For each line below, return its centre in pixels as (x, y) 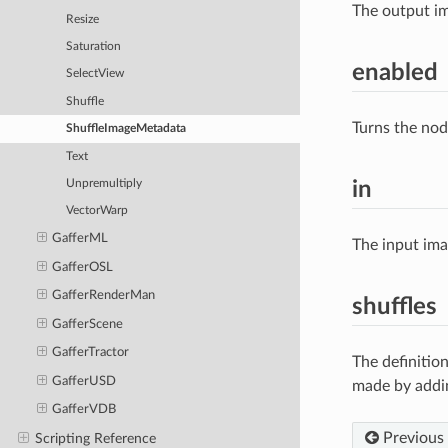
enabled (394, 72)
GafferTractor (91, 353)
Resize (83, 19)
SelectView (95, 74)
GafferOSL (83, 267)
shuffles (394, 306)
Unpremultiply (104, 183)
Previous (411, 437)
